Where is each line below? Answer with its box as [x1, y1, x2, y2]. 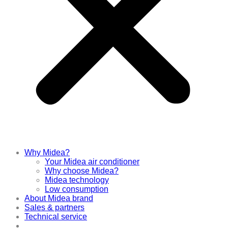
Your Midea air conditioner [45, 157, 139, 166]
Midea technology [45, 176, 109, 184]
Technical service [24, 212, 87, 221]
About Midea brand [24, 194, 93, 203]
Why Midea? [24, 148, 70, 157]
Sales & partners [24, 203, 84, 212]
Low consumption [45, 185, 108, 193]
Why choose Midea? [45, 166, 119, 175]
